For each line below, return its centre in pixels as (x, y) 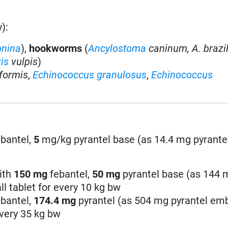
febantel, (69, 174)
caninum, (168, 48)
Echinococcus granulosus (90, 75)
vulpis (25, 61)
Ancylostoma (117, 48)
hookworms (56, 48)
